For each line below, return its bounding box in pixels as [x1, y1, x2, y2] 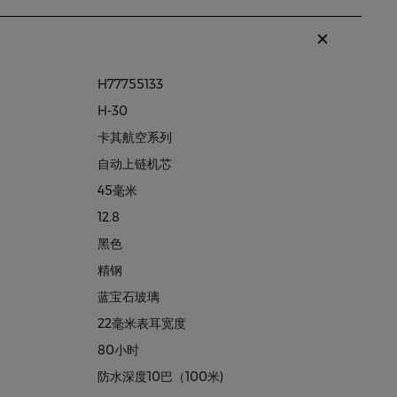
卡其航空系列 [97, 129, 172, 145]
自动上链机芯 [97, 156, 172, 172]
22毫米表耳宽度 [97, 315, 186, 331]
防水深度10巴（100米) [97, 369, 223, 385]
